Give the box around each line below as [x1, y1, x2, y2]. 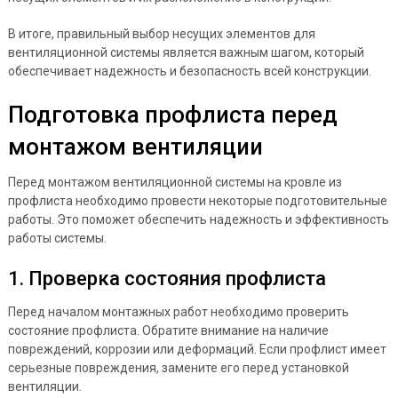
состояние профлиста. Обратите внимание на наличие [7, 322, 329, 338]
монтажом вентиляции [7, 132, 263, 160]
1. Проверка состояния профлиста [7, 267, 326, 290]
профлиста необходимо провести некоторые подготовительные [7, 193, 387, 208]
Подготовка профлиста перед [7, 100, 338, 128]
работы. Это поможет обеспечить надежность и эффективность [7, 211, 389, 227]
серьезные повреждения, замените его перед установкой [7, 360, 349, 375]
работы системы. [7, 230, 107, 245]
